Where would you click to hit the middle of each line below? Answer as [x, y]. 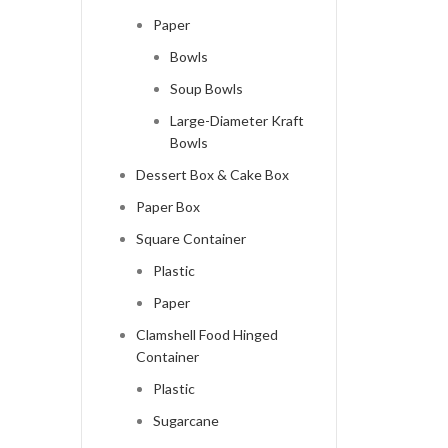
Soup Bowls [206, 89]
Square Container [190, 239]
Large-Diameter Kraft [236, 121]
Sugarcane [185, 421]
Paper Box [167, 207]
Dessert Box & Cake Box [212, 175]
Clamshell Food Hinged [206, 335]
